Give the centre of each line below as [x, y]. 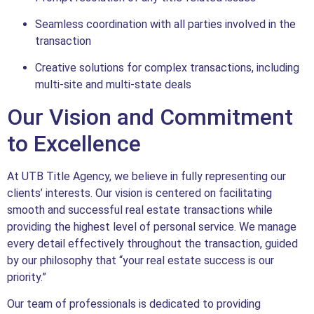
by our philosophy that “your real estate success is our [141, 260]
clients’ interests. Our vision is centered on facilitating [139, 193]
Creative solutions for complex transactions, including [167, 68]
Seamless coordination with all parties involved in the [165, 24]
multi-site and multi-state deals [113, 85]
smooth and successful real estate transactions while [140, 210]
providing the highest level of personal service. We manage [152, 226]
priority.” [27, 277]
